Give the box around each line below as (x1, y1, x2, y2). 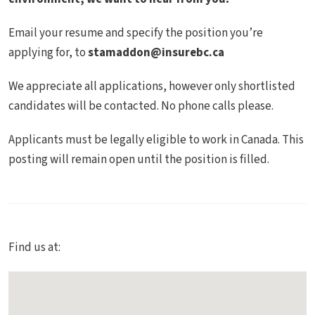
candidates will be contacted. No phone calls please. (8, 98, 274, 115)
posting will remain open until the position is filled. (8, 151, 269, 169)
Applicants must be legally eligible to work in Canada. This (8, 131, 304, 149)
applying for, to (8, 44, 86, 62)
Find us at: (8, 239, 60, 257)
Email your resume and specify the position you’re (8, 25, 263, 42)
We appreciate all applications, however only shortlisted (8, 78, 295, 96)
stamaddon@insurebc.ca (86, 44, 224, 62)
